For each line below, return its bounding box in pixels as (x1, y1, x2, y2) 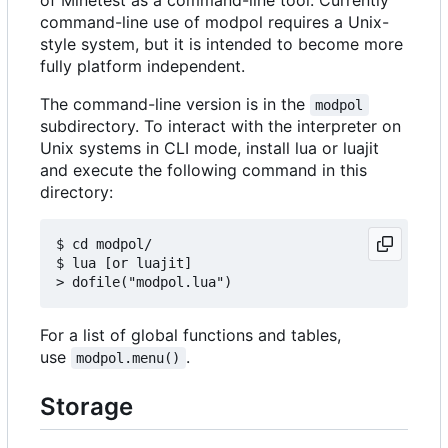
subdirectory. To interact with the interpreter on (40, 115, 401, 136)
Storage (40, 391, 133, 421)
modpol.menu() (76, 349, 181, 366)
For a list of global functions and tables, (40, 324, 341, 345)
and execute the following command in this (40, 159, 367, 180)
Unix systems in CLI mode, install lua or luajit (40, 137, 379, 158)
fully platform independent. (40, 55, 245, 76)
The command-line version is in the (40, 93, 310, 114)
